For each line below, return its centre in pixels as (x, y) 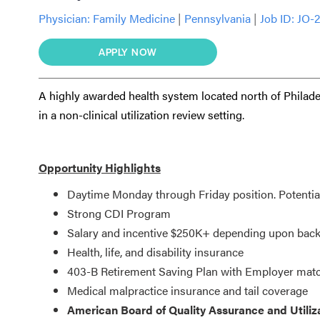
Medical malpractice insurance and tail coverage (187, 290)
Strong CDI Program (119, 213)
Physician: (64, 18)
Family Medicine (135, 18)
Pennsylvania (217, 18)
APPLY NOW (128, 51)
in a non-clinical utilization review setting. (141, 114)
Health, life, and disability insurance (155, 251)
